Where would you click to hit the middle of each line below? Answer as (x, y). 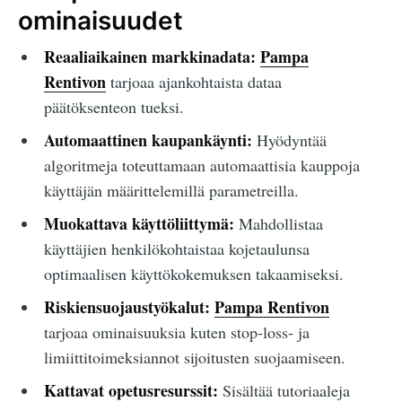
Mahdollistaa (278, 224)
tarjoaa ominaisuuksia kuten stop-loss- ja (176, 332)
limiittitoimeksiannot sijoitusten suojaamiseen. (194, 358)
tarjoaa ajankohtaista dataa (193, 82)
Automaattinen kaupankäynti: (148, 140)
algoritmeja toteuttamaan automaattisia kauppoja (201, 166)
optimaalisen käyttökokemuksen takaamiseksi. (193, 274)
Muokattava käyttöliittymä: (139, 224)
